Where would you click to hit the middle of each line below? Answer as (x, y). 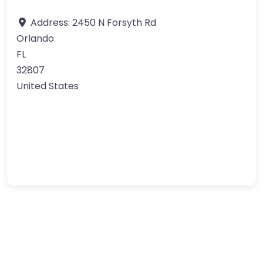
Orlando (35, 38)
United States (48, 86)
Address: (51, 23)
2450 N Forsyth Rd (114, 23)
